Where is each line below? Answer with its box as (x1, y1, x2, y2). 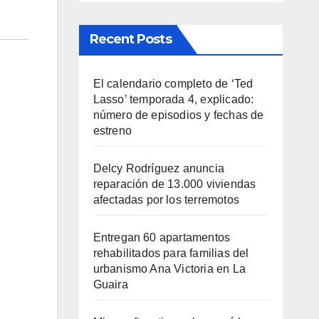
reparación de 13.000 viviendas (93, 178, 256, 190)
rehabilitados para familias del (93, 247, 249, 259)
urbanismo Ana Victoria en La (93, 263, 246, 275)
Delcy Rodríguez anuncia (93, 162, 225, 174)
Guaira (93, 278, 128, 291)
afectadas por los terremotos (93, 194, 240, 206)
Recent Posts (89, 31, 172, 47)
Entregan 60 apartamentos (93, 231, 231, 244)
